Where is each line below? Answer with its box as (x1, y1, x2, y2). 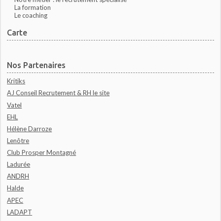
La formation (14, 3, 51, 12)
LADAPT (7, 208, 33, 216)
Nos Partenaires (7, 61, 66, 70)
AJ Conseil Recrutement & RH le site (7, 89, 110, 97)
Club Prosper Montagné (7, 148, 76, 157)
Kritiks (7, 77, 26, 85)
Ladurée (7, 160, 31, 169)
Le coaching (14, 11, 47, 20)
